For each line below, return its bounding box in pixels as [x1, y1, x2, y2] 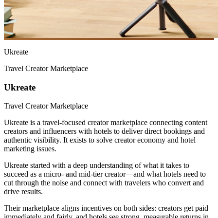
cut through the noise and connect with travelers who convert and [4, 179, 204, 187]
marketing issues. [4, 145, 56, 153]
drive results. [4, 187, 43, 196]
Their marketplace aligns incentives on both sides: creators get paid [4, 204, 208, 213]
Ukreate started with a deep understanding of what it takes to [4, 161, 189, 170]
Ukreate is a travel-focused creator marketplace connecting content [4, 118, 207, 127]
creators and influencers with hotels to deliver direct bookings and [4, 127, 205, 136]
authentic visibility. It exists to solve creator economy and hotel [4, 136, 196, 145]
